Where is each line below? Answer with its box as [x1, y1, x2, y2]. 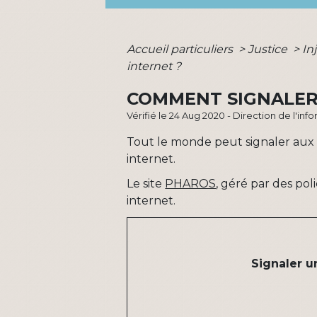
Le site [127, 176, 166, 190]
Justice [248, 42, 291, 56]
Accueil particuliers [127, 42, 236, 56]
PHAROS [165, 176, 217, 190]
